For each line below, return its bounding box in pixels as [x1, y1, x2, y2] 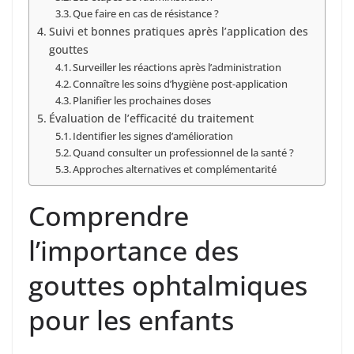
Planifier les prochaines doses [73, 92, 212, 107]
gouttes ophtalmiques [28, 266, 307, 303]
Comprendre [28, 197, 189, 234]
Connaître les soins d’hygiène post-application [73, 76, 288, 91]
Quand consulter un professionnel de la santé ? [73, 145, 295, 160]
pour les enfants [28, 301, 234, 338]
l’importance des [28, 232, 239, 269]
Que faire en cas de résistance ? [73, 6, 220, 21]
